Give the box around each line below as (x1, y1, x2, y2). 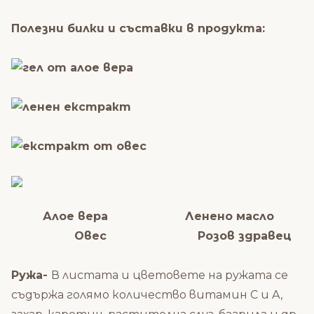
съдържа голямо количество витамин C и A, (11, 288, 282, 301)
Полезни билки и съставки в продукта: (11, 22, 265, 35)
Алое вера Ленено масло (11, 210, 299, 223)
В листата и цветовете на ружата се (51, 268, 288, 282)
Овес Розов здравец (11, 229, 292, 243)
